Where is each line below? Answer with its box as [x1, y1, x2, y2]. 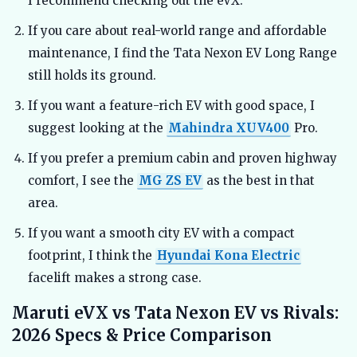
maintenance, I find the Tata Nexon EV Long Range [28, 45, 337, 61]
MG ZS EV [139, 173, 202, 189]
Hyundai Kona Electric [157, 248, 300, 264]
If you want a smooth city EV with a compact [28, 226, 295, 241]
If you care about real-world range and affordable [28, 23, 327, 39]
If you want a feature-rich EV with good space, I [28, 98, 315, 114]
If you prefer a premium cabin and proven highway [28, 151, 337, 167]
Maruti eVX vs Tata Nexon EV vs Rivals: [12, 303, 339, 324]
